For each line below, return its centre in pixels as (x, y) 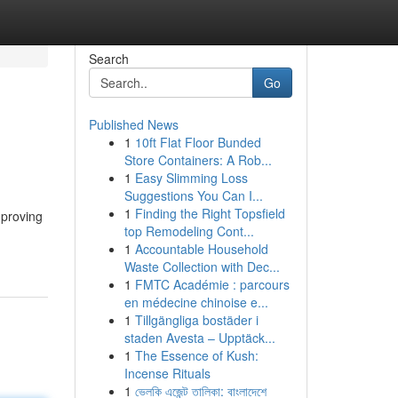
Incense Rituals (167, 373)
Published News (133, 124)
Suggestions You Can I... (193, 195)
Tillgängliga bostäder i (196, 320)
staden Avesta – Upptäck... (199, 338)
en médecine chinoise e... (196, 302)
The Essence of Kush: (196, 355)
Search (108, 59)
